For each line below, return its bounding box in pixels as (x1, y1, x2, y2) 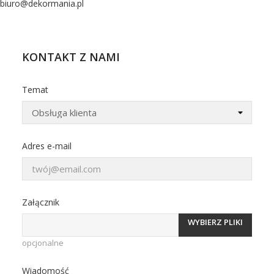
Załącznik (22, 196, 59, 208)
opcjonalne (22, 237, 64, 248)
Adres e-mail (22, 140, 72, 152)
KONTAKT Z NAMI (22, 50, 120, 64)
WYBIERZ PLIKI (188, 217, 243, 228)
